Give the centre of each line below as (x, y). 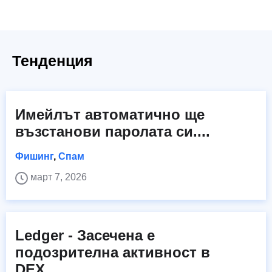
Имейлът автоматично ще (110, 115)
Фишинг (34, 157)
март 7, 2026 (59, 177)
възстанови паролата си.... (113, 132)
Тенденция (53, 61)
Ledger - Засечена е (85, 236)
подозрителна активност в (113, 253)
